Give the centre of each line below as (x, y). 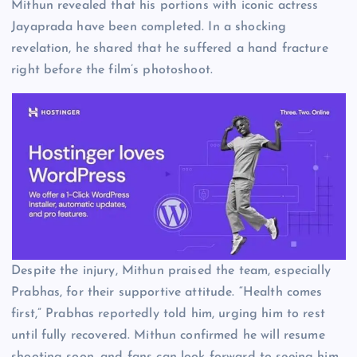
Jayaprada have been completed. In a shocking (149, 27)
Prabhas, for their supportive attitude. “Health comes (167, 292)
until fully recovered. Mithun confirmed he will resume (168, 335)
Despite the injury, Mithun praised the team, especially (171, 271)
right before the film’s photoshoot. (112, 71)
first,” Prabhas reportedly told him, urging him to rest (168, 314)
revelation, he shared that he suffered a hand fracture (170, 49)
